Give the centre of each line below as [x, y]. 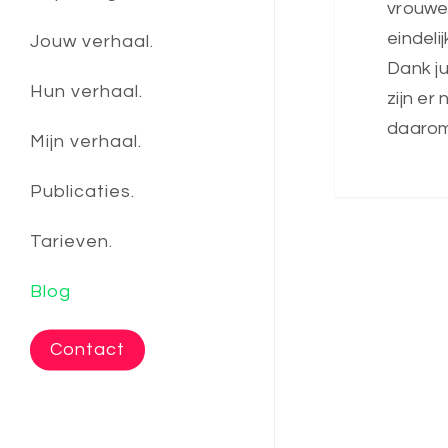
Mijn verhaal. [86, 141]
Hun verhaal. [86, 91]
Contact [87, 349]
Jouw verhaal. [92, 41]
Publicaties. [82, 191]
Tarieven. [71, 241]
